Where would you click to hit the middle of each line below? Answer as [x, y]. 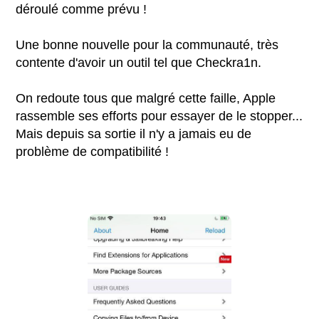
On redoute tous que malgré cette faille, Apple [146, 99]
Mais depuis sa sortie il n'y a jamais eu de [134, 134]
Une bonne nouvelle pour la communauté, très [147, 45]
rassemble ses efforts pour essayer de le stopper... [159, 116]
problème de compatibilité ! [93, 152]
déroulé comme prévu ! [82, 10]
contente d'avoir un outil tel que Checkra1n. [139, 63]
